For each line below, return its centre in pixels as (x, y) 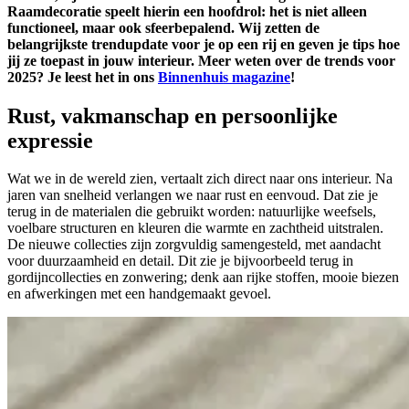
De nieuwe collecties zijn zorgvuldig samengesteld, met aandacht (194, 245)
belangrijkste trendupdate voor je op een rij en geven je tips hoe (204, 44)
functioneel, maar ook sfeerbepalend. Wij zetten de (163, 27)
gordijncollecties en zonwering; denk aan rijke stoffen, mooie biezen (203, 278)
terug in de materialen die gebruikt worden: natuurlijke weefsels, (192, 212)
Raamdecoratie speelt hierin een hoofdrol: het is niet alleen (187, 11)
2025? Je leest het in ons (83, 77)
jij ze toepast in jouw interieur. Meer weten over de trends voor (201, 60)
